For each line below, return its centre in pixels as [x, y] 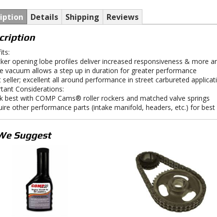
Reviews [122, 17]
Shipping [82, 17]
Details [44, 17]
